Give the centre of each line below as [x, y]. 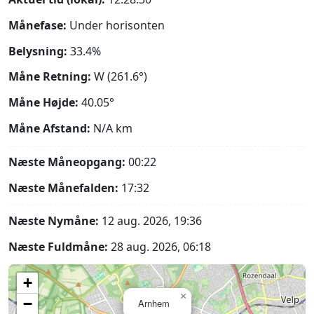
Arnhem [154, 303]
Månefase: [37, 25]
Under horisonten [117, 25]
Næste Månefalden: [63, 187]
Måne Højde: [43, 103]
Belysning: [38, 51]
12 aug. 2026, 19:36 [150, 221]
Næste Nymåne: [54, 221]
